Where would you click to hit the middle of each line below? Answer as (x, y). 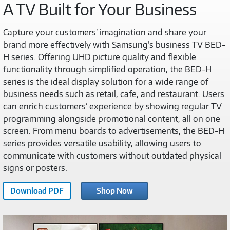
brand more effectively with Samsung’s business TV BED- (114, 44)
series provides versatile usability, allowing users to (102, 143)
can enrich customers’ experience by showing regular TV (112, 106)
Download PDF (37, 190)
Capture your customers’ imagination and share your (105, 32)
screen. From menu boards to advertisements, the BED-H (114, 131)
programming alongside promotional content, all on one (112, 118)
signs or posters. (35, 168)
